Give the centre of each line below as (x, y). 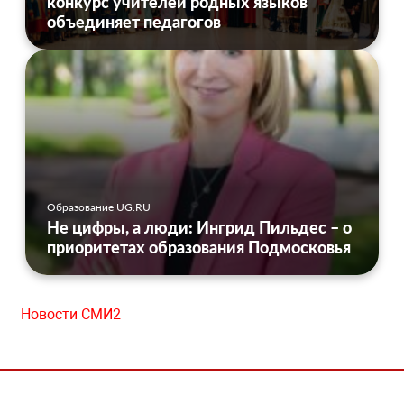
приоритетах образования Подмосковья (199, 248)
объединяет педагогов (134, 22)
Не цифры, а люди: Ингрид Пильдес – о (199, 228)
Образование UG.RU (99, 207)
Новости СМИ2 (71, 315)
